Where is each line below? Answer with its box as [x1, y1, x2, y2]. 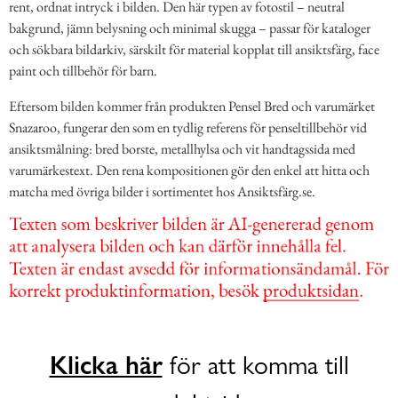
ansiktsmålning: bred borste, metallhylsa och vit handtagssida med [9, 139, 355, 159]
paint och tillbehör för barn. [9, 61, 157, 81]
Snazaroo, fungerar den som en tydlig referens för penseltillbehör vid [9, 118, 367, 138]
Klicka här [49, 349, 163, 380]
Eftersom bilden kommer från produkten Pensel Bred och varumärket [9, 97, 375, 116]
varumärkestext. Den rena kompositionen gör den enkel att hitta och [9, 161, 370, 180]
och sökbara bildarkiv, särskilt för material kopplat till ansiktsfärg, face [9, 40, 379, 60]
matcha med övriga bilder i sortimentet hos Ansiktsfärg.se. [9, 182, 315, 202]
